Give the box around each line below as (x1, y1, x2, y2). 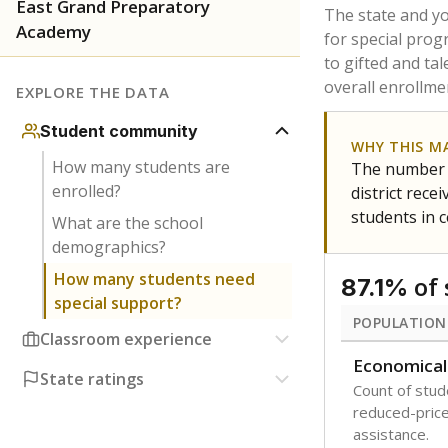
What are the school (51, 212, 203, 234)
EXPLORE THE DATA (16, 82, 170, 102)
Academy (16, 20, 91, 43)
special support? (53, 292, 182, 314)
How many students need (53, 268, 255, 290)
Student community (40, 121, 198, 141)
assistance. (353, 424, 429, 444)
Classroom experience (40, 328, 212, 350)
